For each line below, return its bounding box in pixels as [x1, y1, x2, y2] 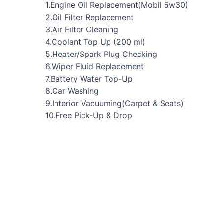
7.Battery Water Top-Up [45, 73, 133, 83]
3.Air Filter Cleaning [45, 24, 118, 34]
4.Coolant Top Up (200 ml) [45, 36, 145, 47]
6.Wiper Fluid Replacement [45, 61, 144, 71]
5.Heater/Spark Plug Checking [45, 49, 157, 59]
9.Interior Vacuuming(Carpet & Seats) [45, 98, 184, 108]
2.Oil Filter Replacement [45, 12, 134, 22]
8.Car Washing [45, 85, 99, 96]
